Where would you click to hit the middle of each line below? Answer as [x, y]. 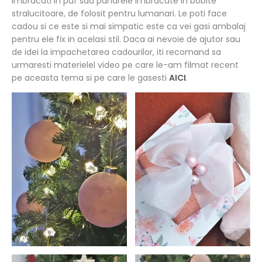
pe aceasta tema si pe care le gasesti [90, 77]
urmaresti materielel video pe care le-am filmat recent [125, 65]
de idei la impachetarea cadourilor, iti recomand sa [116, 52]
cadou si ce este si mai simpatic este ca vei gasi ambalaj [129, 26]
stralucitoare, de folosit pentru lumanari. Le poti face [119, 13]
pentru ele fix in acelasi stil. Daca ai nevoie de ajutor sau [126, 39]
